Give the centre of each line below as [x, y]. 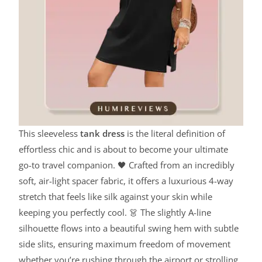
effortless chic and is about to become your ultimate [124, 149]
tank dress [103, 134]
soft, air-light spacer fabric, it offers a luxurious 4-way [126, 181]
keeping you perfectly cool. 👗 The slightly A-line [115, 213]
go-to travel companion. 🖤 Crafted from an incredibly [127, 165]
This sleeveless [50, 134]
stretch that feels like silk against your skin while [116, 197]
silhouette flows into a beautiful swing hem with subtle [129, 228]
